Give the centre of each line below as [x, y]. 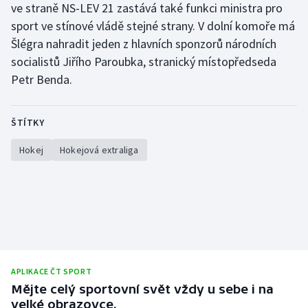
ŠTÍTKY [27, 122]
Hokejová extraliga [99, 150]
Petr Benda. [42, 79]
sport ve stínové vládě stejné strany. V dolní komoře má [153, 25]
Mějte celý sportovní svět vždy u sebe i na [142, 289]
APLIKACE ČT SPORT [52, 271]
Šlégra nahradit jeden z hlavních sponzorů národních [144, 43]
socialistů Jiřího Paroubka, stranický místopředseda [144, 61]
